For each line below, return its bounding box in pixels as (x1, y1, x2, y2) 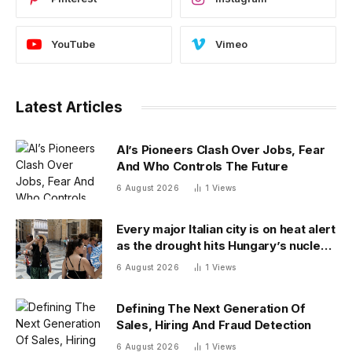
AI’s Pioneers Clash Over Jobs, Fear (116, 141, 325, 157)
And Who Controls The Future (116, 158, 288, 174)
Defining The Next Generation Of (116, 300, 306, 316)
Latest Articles (16, 97, 123, 116)
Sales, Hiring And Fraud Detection (116, 317, 312, 332)
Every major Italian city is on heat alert (116, 221, 335, 236)
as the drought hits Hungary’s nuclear (116, 237, 332, 253)
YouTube (51, 38, 95, 51)
